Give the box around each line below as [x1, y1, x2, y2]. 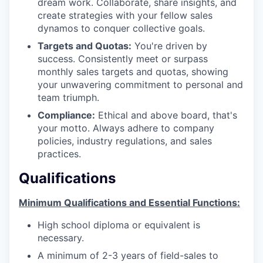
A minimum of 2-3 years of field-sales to [38, 249, 218, 262]
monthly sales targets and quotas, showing [38, 65, 228, 77]
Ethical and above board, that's [95, 109, 237, 121]
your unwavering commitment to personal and [38, 78, 243, 90]
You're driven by [131, 39, 207, 52]
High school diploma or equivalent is [38, 219, 200, 231]
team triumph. [38, 91, 99, 103]
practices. [38, 147, 81, 160]
